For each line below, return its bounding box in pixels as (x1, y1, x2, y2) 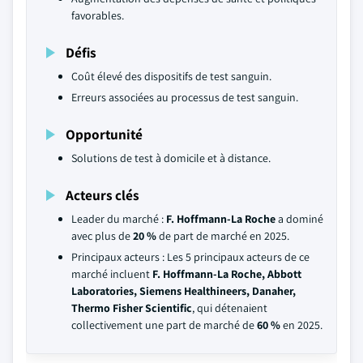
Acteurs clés (66, 186, 139, 204)
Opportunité (66, 125, 143, 143)
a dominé (275, 211, 323, 226)
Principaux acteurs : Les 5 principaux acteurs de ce (71, 250, 310, 264)
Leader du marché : (71, 211, 166, 226)
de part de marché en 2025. (156, 228, 289, 243)
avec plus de (71, 228, 133, 243)
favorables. (71, 8, 124, 23)
